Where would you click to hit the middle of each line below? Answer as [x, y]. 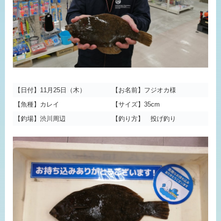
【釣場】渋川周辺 [40, 118]
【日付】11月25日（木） [50, 90]
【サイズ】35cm [136, 104]
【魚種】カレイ [37, 104]
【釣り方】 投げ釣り [144, 118]
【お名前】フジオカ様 [144, 90]
